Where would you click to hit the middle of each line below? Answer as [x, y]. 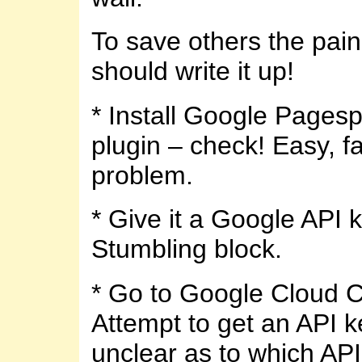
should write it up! [193, 72]
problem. [142, 175]
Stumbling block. [187, 249]
